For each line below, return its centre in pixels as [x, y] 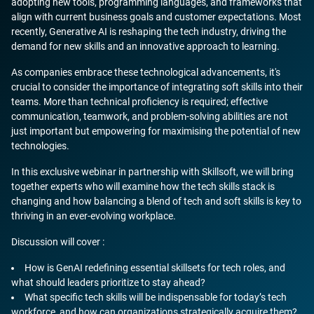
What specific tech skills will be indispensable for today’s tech [156, 297]
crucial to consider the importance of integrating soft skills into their [157, 87]
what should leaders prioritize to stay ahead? [108, 282]
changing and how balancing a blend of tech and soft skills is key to [156, 201]
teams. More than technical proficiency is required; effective [139, 101]
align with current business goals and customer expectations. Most [156, 16]
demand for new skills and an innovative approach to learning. [145, 46]
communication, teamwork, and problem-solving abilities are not [150, 116]
